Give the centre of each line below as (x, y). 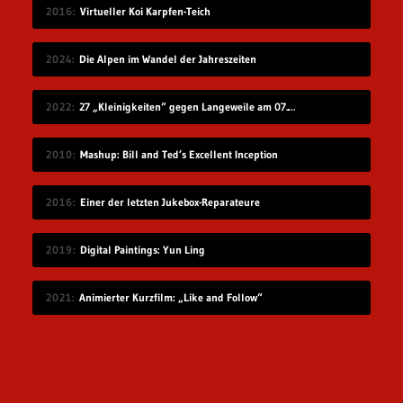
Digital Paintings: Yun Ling (142, 250)
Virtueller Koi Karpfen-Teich (145, 12)
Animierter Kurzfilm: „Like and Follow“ (170, 298)
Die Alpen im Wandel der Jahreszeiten (167, 59)
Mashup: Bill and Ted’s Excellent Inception (179, 155)
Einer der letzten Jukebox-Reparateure (170, 202)
